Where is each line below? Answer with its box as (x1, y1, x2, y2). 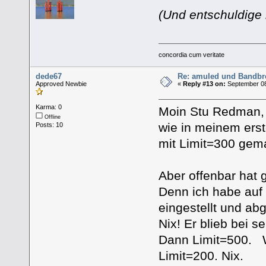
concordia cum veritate (158, 50, 224, 58)
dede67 (36, 71, 62, 81)
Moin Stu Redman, (158, 104, 264, 119)
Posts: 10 (36, 121, 64, 128)
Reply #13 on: (183, 80, 226, 87)
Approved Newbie (36, 80, 87, 87)
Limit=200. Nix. (158, 249, 243, 263)
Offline (43, 113, 61, 120)
